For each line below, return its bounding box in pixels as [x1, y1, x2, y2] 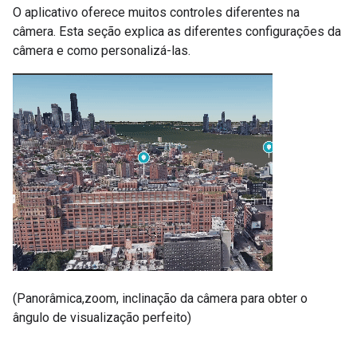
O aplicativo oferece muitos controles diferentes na [13, 5, 300, 20]
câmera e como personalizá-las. [13, 43, 190, 58]
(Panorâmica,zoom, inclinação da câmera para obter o [13, 291, 308, 306]
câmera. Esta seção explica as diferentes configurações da [13, 24, 341, 39]
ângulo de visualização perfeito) [13, 310, 191, 325]
